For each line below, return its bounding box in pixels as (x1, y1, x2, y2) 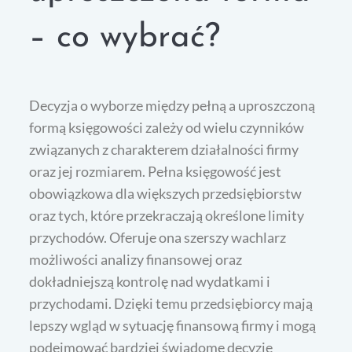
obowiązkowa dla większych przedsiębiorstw (29, 185, 302, 203)
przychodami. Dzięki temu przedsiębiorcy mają (29, 295, 313, 313)
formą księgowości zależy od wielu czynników (29, 119, 305, 137)
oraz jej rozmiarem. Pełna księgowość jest (29, 163, 282, 181)
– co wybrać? (29, 21, 221, 56)
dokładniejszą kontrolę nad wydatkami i (29, 273, 271, 291)
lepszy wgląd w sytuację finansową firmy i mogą (29, 317, 317, 335)
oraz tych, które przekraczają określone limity (29, 207, 305, 225)
